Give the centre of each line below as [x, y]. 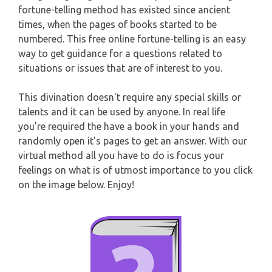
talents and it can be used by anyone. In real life [122, 112]
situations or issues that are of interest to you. [120, 68]
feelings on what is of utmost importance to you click [135, 170]
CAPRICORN [32, 9]
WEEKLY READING [46, 22]
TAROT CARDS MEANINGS [66, 118]
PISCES [20, 73]
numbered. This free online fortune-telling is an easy [132, 39]
